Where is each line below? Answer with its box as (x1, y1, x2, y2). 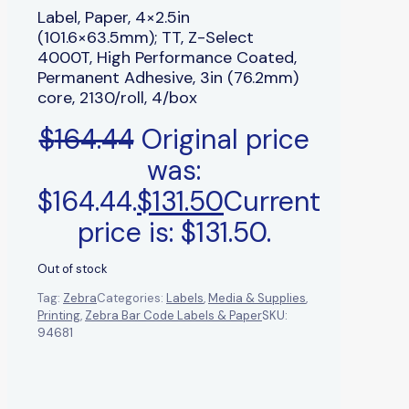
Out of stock (37, 260, 108, 277)
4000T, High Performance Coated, (37, 46, 297, 68)
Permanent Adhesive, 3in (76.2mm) (37, 66, 299, 89)
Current (224, 183, 320, 219)
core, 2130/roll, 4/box (37, 86, 197, 109)
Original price (141, 121, 309, 157)
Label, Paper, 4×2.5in (37, 5, 190, 28)
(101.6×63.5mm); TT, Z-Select (37, 26, 254, 48)
